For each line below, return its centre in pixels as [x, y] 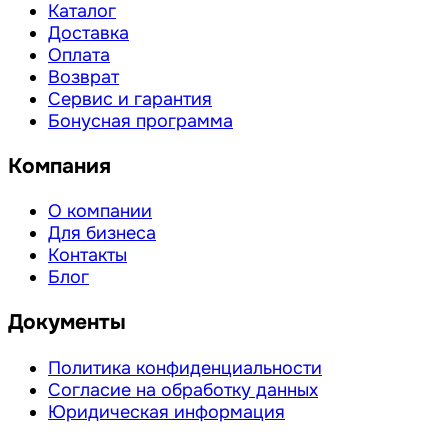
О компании [100, 211]
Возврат [83, 77]
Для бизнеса [102, 233]
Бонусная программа [140, 121]
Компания [59, 166]
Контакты [87, 255]
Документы [67, 322]
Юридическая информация [166, 411]
